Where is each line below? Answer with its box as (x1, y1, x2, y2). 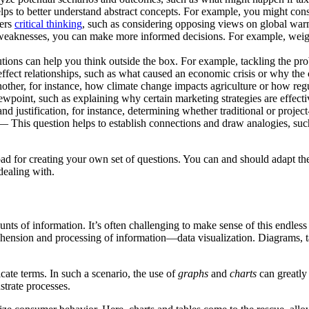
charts (230, 267, 257, 279)
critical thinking (14, 18, 82, 30)
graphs (178, 267, 208, 279)
